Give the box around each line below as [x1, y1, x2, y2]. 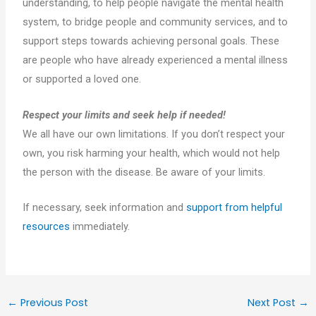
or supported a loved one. [23, 73, 142, 86]
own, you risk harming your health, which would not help [23, 146, 281, 159]
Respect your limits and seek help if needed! [23, 108, 226, 121]
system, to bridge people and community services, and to [23, 16, 288, 29]
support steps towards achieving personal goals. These [23, 35, 280, 48]
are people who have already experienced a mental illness [23, 54, 288, 67]
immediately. [70, 219, 130, 233]
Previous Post [17, 296, 88, 310]
